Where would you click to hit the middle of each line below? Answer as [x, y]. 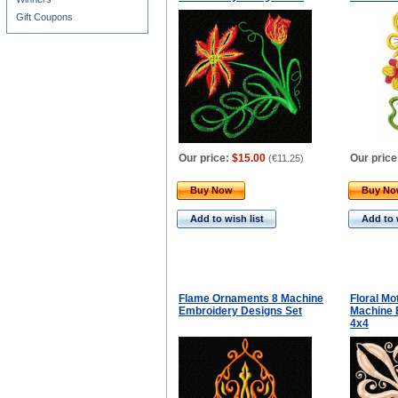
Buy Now [211, 190]
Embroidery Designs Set [240, 311]
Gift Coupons [44, 17]
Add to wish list [227, 219]
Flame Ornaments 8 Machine [251, 298]
